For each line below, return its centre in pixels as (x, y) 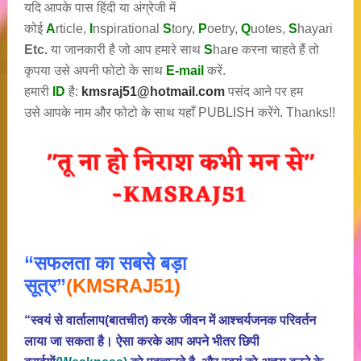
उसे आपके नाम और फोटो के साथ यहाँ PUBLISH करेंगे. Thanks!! (179, 112)
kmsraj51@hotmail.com (153, 91)
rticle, (72, 29)
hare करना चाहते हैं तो (266, 50)
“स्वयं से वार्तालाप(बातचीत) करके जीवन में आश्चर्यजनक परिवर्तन (170, 320)
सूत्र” (45, 285)
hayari (315, 29)
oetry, (224, 29)
